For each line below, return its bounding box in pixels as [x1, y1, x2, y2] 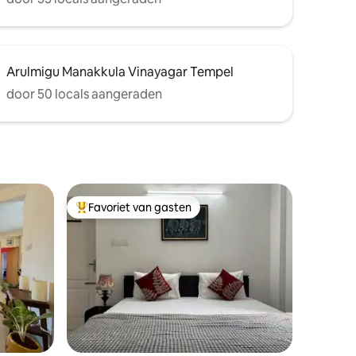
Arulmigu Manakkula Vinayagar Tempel [6, 63, 234, 80]
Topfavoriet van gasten [75, 207, 197, 222]
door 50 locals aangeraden [6, 85, 162, 103]
